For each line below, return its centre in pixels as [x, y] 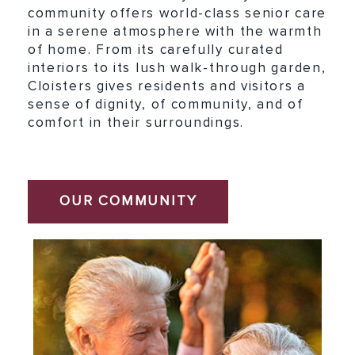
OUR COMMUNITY [128, 202]
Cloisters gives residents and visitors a [166, 87]
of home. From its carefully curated [155, 51]
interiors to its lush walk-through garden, [177, 69]
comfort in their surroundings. [136, 124]
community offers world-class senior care [177, 14]
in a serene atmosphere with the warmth [175, 32]
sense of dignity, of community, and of [165, 105]
